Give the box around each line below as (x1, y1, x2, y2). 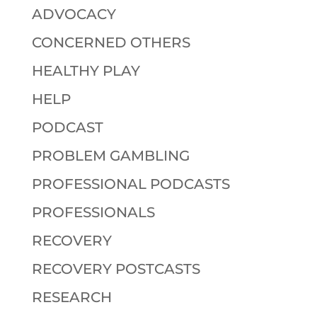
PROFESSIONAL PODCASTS (31, 175, 230, 192)
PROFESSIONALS (31, 203, 155, 221)
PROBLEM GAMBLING (31, 146, 190, 164)
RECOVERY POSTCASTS (31, 260, 200, 277)
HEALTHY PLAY (31, 62, 140, 79)
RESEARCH (31, 288, 112, 306)
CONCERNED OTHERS (31, 33, 190, 51)
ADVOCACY (31, 5, 116, 23)
